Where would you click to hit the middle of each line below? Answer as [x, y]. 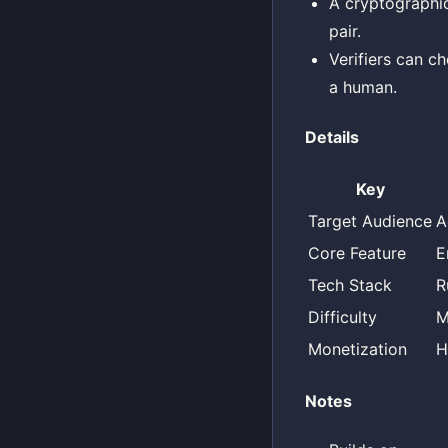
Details [332, 136]
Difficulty [342, 316]
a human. [363, 87]
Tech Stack [350, 284]
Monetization [357, 348]
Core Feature [357, 252]
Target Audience [370, 220]
